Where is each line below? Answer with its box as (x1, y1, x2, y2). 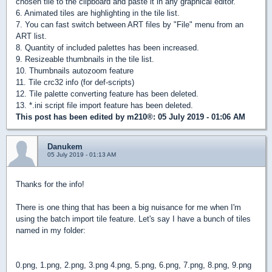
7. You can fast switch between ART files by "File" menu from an (16, 20, 243, 30)
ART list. (16, 32, 47, 41)
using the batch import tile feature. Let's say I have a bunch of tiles (16, 214, 251, 224)
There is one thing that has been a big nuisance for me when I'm (16, 203, 241, 212)
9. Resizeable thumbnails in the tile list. (16, 55, 154, 64)
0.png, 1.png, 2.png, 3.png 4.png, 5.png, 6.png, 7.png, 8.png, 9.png (16, 260, 251, 270)
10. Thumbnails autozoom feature (16, 66, 134, 76)
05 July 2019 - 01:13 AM (47, 151, 116, 158)
